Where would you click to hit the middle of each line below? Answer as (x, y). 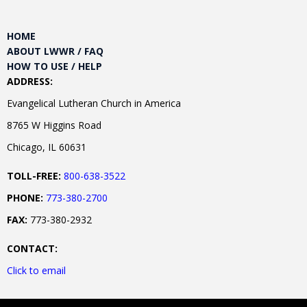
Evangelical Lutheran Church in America (94, 103)
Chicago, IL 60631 (47, 147)
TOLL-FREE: (34, 175)
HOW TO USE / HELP (54, 66)
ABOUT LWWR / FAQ (55, 51)
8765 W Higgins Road (54, 125)
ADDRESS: (30, 81)
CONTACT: (32, 248)
